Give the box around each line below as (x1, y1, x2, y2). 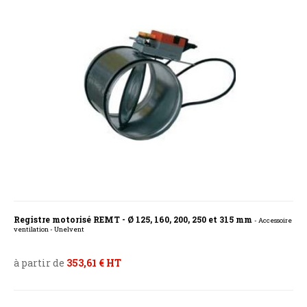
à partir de (14, 256, 66, 270)
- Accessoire (254, 216, 292, 225)
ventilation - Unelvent (14, 225, 84, 234)
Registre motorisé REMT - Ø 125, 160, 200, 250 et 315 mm (14, 214, 254, 225)
